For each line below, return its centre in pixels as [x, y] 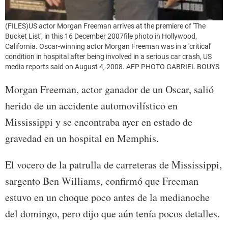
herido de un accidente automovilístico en [91, 105]
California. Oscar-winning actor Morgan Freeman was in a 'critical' [108, 46]
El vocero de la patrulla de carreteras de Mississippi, [113, 164]
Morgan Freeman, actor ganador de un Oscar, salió [109, 89]
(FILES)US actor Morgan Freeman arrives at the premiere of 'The [105, 26]
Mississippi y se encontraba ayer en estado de [99, 122]
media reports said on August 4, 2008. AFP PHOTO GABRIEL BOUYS [112, 66]
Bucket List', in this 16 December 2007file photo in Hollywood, [101, 36]
